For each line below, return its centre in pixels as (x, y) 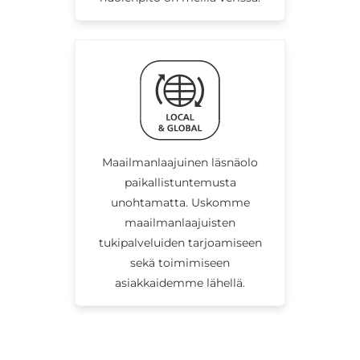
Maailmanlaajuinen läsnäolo (180, 162)
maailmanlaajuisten (180, 222)
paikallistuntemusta (180, 182)
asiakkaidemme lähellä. (180, 282)
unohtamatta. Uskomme (180, 202)
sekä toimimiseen (180, 262)
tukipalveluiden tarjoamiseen (180, 242)
